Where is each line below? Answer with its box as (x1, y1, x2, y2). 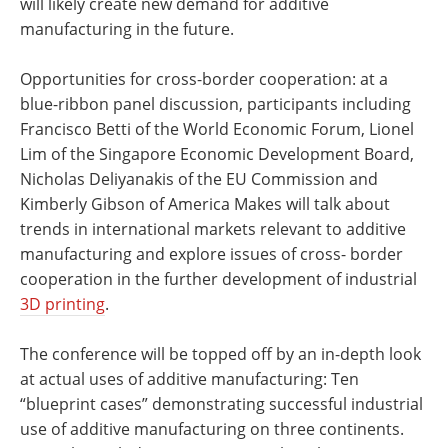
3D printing (20, 293, 105, 315)
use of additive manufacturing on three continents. (20, 418, 404, 440)
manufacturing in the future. (20, 18, 234, 40)
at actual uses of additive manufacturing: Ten (20, 368, 359, 390)
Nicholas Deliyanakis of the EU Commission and (20, 168, 378, 190)
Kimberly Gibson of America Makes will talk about (20, 193, 390, 215)
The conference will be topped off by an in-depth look (20, 343, 421, 365)
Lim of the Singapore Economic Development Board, (20, 143, 414, 165)
